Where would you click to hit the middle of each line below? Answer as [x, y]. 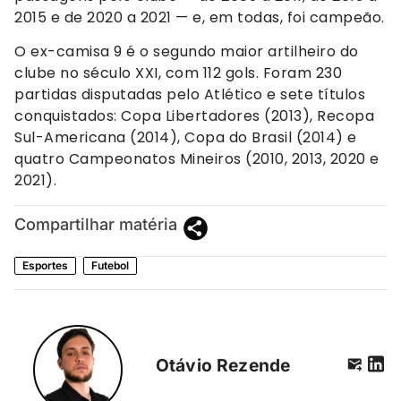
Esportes [45, 265]
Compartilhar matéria [96, 224]
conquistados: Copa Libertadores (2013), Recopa [194, 116]
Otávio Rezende [223, 366]
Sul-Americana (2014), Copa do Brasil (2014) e [186, 138]
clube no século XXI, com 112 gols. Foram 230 [178, 73]
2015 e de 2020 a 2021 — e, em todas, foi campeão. [200, 17]
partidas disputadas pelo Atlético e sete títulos [190, 95]
